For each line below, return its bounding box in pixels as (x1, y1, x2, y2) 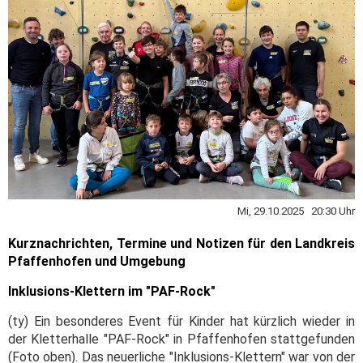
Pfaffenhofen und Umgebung (8, 253, 186, 269)
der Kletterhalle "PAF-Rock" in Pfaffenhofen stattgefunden (8, 331, 355, 347)
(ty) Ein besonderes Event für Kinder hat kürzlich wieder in (8, 313, 355, 329)
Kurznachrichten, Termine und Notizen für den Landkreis (8, 235, 355, 251)
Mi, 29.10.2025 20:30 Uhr (237, 204, 355, 217)
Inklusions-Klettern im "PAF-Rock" (8, 283, 216, 299)
